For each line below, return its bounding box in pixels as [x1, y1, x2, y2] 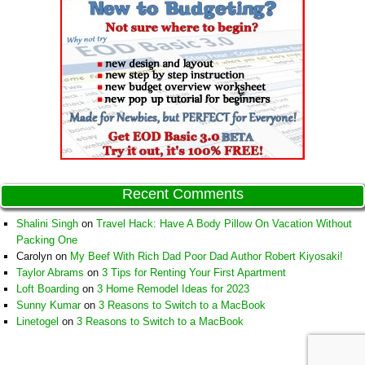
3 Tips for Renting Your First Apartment [102, 266, 286, 279]
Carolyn [16, 250, 52, 263]
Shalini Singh [16, 218, 78, 231]
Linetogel [16, 315, 59, 328]
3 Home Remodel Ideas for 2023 [97, 283, 249, 296]
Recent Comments [121, 186, 244, 203]
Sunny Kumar [16, 299, 81, 312]
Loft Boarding [16, 283, 79, 296]
